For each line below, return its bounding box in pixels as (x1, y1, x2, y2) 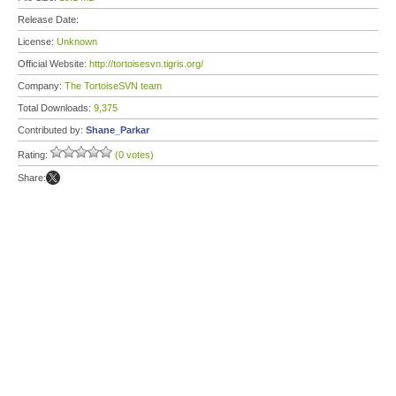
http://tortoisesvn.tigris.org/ (89, 58, 203, 69)
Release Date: (18, 14, 81, 25)
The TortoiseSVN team (65, 80, 162, 91)
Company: (18, 80, 65, 91)
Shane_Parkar (86, 125, 149, 135)
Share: (18, 172, 46, 183)
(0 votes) (115, 149, 154, 160)
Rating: (18, 149, 50, 160)
